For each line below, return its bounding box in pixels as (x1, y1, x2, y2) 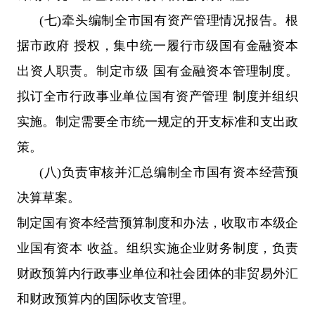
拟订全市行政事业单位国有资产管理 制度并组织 (17, 89, 298, 103)
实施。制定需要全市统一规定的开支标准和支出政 (17, 114, 298, 129)
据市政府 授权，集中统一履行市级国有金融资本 (17, 38, 298, 53)
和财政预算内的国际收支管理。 (17, 291, 194, 306)
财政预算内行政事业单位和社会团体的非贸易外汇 (17, 266, 298, 281)
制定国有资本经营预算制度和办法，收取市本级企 (17, 215, 298, 230)
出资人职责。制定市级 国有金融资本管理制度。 (17, 63, 298, 78)
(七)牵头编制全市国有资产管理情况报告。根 (39, 13, 298, 27)
